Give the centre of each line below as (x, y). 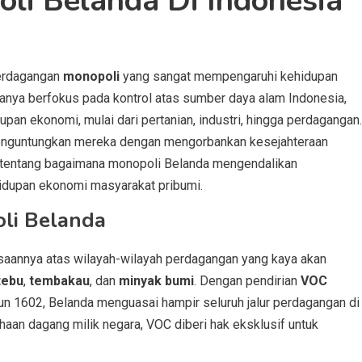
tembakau (59, 281)
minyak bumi (156, 281)
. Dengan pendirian (247, 281)
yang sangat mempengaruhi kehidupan (229, 76)
